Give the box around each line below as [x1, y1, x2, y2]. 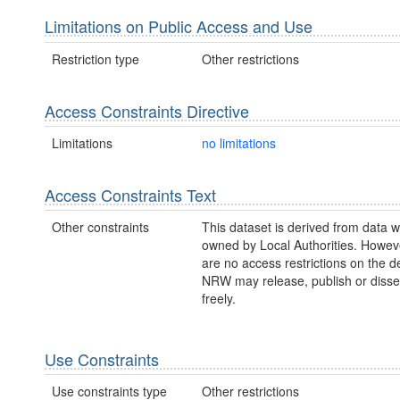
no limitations [201, 133, 276, 152]
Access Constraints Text [45, 182, 216, 206]
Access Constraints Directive [45, 98, 249, 122]
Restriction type [52, 49, 139, 68]
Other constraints [52, 218, 149, 237]
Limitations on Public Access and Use [45, 14, 312, 38]
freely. [201, 289, 236, 308]
